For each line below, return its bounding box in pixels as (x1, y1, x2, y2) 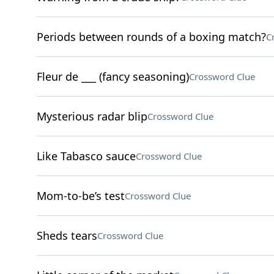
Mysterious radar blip (36, 109, 147, 124)
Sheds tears (36, 228, 97, 243)
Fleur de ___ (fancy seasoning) (36, 69, 189, 84)
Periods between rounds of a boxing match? (36, 29, 266, 44)
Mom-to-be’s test (36, 188, 125, 203)
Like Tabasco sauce (36, 149, 136, 163)
